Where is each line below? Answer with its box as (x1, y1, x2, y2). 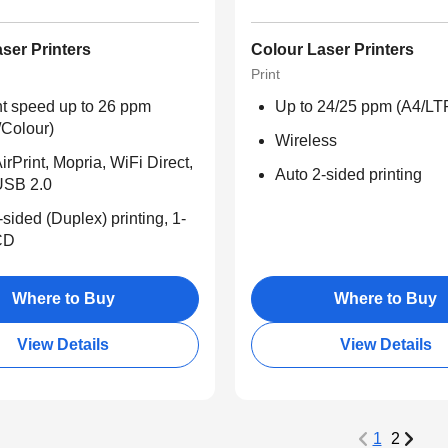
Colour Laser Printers (250, 41, 414, 59)
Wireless (274, 132, 337, 150)
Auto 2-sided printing (274, 166, 422, 184)
